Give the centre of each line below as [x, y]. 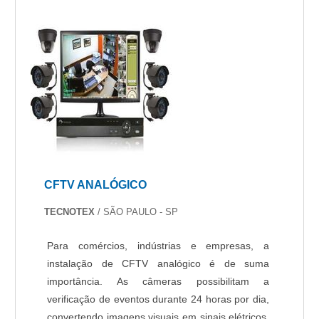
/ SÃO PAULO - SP [138, 211]
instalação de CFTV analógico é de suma [158, 263]
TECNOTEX [71, 211]
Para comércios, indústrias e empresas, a [158, 245]
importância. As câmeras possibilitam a [158, 281]
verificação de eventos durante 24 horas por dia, [158, 299]
